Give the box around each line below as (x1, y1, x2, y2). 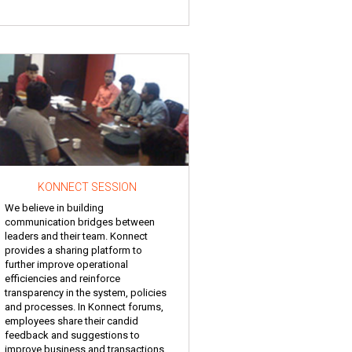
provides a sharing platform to (5, 244, 142, 256)
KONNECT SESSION (38, 180, 137, 193)
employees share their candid (5, 314, 138, 327)
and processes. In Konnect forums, (5, 300, 163, 313)
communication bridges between (5, 215, 155, 228)
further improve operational (5, 258, 128, 270)
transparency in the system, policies (5, 286, 167, 299)
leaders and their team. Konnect (5, 229, 148, 242)
